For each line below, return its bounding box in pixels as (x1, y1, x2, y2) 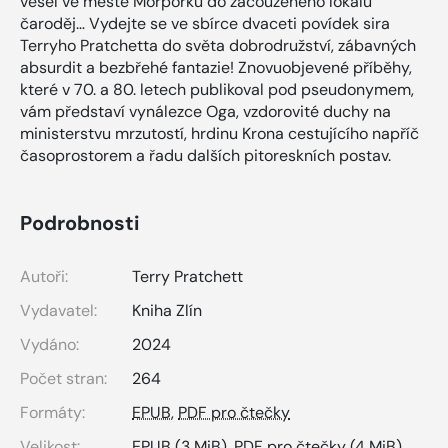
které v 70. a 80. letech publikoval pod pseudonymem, (20, 79, 414, 101)
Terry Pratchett (132, 266, 243, 288)
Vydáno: (20, 334, 79, 356)
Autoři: (20, 266, 68, 288)
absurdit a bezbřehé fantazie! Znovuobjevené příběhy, (20, 57, 412, 79)
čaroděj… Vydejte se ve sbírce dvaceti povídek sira (20, 13, 390, 35)
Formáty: (20, 402, 85, 424)
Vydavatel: (20, 300, 97, 322)
